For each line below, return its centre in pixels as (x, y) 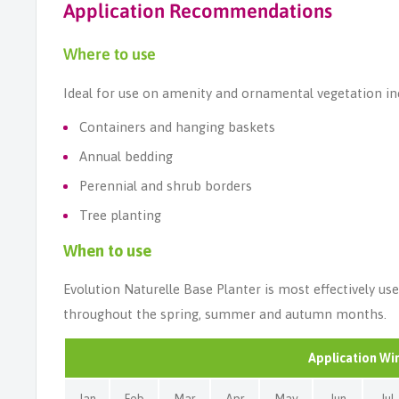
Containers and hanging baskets (177, 127)
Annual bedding (126, 157)
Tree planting (120, 216)
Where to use (110, 54)
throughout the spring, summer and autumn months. (225, 314)
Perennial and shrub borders (166, 186)
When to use (107, 250)
